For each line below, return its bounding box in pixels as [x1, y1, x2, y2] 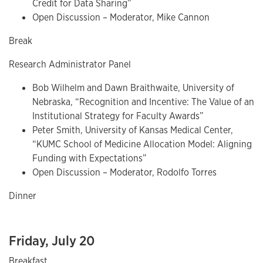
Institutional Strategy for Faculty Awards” [32, 110, 204, 123]
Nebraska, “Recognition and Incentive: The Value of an [32, 96, 254, 109]
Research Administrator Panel [9, 58, 131, 71]
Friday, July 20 [9, 231, 95, 250]
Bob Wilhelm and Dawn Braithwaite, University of [32, 82, 234, 95]
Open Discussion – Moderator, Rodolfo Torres [32, 166, 217, 179]
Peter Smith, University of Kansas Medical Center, [32, 124, 233, 137]
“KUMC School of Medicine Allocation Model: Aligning [32, 138, 252, 151]
